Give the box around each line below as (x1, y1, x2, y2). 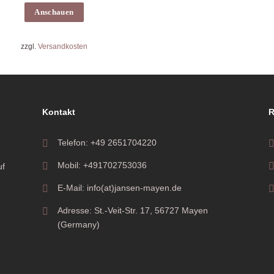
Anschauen (34, 8, 74, 17)
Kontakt (42, 107, 75, 117)
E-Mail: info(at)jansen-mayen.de (57, 183, 182, 193)
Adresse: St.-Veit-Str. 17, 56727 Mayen (57, 206, 208, 216)
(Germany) (57, 220, 100, 230)
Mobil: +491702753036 (57, 160, 147, 171)
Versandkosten (37, 42, 87, 51)
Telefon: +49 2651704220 (57, 138, 157, 148)
